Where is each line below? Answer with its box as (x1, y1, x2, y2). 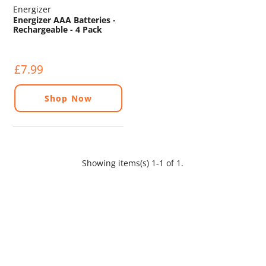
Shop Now (45, 92, 92, 104)
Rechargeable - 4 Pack (13, 23, 103, 35)
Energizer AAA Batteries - (13, 14, 116, 26)
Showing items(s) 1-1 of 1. (82, 157, 184, 169)
